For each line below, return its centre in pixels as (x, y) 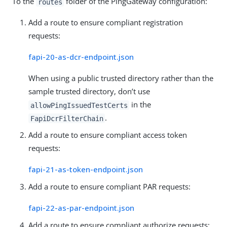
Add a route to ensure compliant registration (106, 23)
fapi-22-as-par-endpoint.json (81, 208)
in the (140, 105)
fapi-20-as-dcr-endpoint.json (81, 57)
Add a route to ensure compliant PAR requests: (109, 187)
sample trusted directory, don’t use (89, 91)
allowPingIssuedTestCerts (79, 105)
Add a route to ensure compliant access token (108, 135)
